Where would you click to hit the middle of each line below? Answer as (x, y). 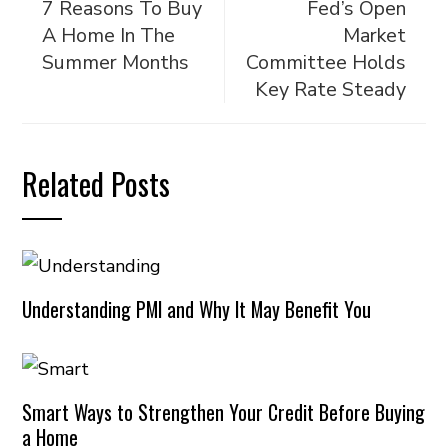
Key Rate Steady (330, 89)
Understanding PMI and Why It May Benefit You (197, 308)
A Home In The (109, 35)
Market (374, 35)
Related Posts (96, 183)
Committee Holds (325, 62)
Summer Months (116, 62)
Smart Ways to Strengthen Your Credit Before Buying (224, 412)
